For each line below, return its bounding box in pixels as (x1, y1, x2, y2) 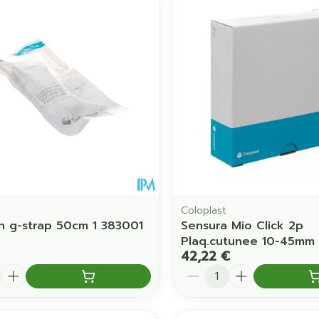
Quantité (179, 261, 232, 279)
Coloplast (180, 202, 226, 218)
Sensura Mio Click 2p (180, 216, 303, 234)
